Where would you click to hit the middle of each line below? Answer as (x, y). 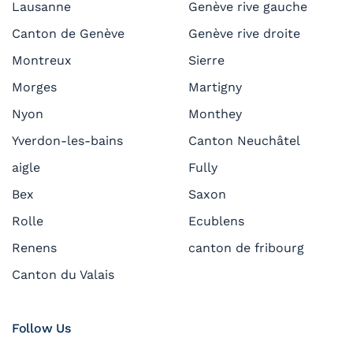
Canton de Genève (68, 33)
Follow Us (41, 328)
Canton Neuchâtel (244, 140)
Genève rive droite (244, 33)
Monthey (215, 113)
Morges (34, 87)
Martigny (215, 87)
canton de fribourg (246, 247)
